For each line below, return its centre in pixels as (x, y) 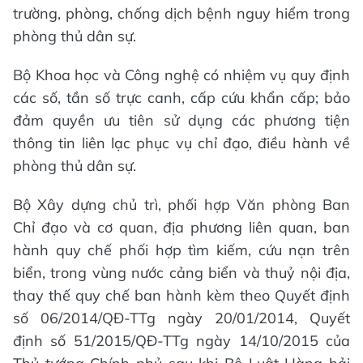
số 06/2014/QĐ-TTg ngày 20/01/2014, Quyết (181, 318)
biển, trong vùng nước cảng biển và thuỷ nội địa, (181, 272)
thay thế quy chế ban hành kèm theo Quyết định (181, 295)
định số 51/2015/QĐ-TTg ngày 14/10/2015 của (181, 340)
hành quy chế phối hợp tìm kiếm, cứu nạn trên (181, 250)
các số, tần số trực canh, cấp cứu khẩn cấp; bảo (181, 97)
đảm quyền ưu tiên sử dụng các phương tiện (181, 120)
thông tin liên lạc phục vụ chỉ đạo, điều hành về (181, 143)
